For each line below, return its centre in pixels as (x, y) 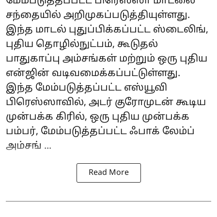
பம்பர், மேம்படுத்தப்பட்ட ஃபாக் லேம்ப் (100, 132)
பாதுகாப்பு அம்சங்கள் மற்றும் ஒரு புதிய (107, 59)
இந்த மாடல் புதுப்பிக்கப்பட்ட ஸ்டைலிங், (107, 30)
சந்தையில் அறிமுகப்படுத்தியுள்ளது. (98, 15)
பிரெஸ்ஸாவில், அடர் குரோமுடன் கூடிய (106, 102)
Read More (108, 173)
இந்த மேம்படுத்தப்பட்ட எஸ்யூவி (86, 88)
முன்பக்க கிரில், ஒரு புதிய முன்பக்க (98, 117)
